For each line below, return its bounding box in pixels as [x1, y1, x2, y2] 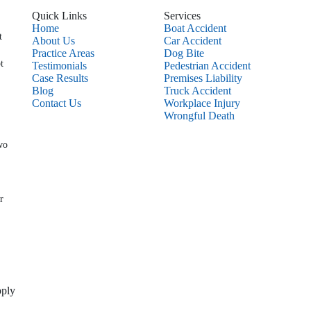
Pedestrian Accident [164, 60, 251, 72]
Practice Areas [32, 47, 94, 59]
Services [164, 10, 201, 22]
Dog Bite [164, 47, 204, 59]
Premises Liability [164, 72, 242, 84]
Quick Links [32, 10, 87, 22]
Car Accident [164, 35, 221, 47]
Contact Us [32, 97, 81, 109]
